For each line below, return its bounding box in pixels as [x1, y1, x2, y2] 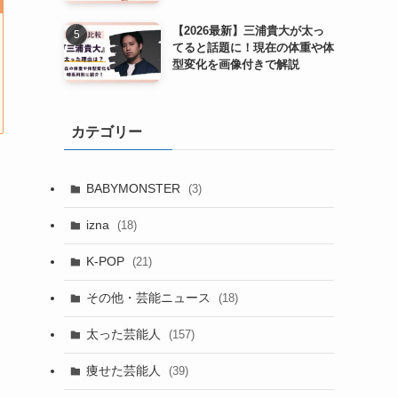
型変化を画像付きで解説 [171, 58, 299, 72]
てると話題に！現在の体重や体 [171, 41, 334, 55]
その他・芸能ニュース [85, 291, 214, 306]
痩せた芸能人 [85, 363, 164, 378]
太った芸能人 [85, 327, 164, 342]
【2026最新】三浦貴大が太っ [171, 24, 324, 38]
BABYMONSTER [85, 181, 184, 196]
